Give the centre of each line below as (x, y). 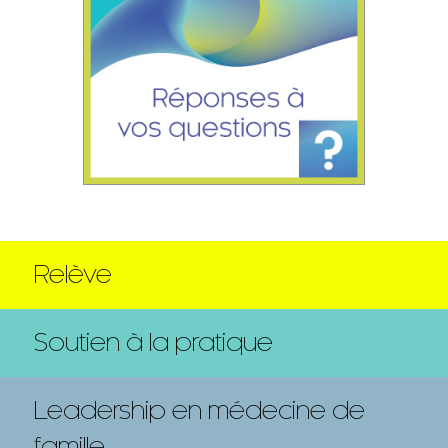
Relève (73, 275)
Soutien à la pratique (153, 343)
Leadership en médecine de (199, 411)
